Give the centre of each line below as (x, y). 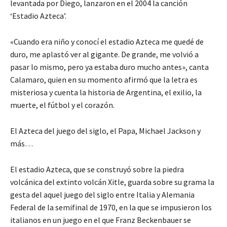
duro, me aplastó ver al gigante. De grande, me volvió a (104, 54)
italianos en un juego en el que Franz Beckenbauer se (101, 220)
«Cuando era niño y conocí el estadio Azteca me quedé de (107, 42)
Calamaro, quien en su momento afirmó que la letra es (104, 80)
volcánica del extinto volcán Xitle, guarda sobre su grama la (112, 182)
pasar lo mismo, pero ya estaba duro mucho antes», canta (109, 67)
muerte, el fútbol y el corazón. (62, 105)
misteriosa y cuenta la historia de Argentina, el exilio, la (106, 92)
